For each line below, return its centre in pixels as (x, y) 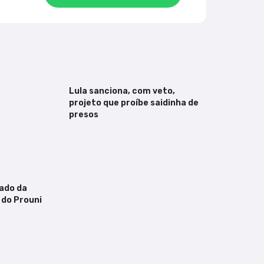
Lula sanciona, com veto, (122, 91)
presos (84, 115)
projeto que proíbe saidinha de (134, 103)
